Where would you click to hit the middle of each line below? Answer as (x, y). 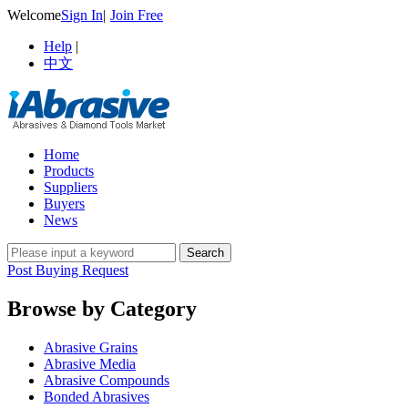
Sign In (82, 15)
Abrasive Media (90, 363)
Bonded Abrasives (97, 396)
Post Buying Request (68, 270)
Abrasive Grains (91, 347)
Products (69, 171)
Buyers (64, 204)
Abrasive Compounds (107, 380)
